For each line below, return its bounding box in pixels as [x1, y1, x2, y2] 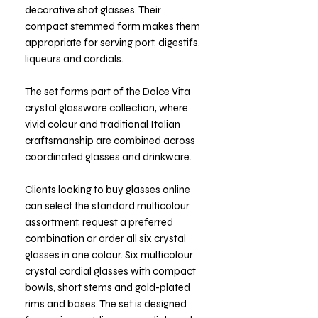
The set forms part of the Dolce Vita [25, 84, 190, 98]
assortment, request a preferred [25, 215, 173, 229]
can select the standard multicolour [25, 199, 190, 212]
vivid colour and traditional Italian [25, 117, 180, 131]
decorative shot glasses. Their [25, 3, 161, 16]
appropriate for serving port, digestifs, [25, 35, 200, 49]
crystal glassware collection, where [25, 101, 188, 114]
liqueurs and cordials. [25, 52, 124, 65]
